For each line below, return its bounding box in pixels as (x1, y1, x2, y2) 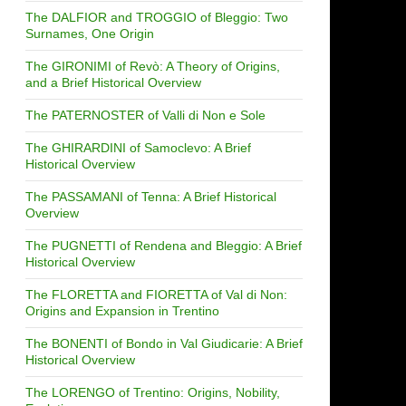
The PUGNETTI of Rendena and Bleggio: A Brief (25, 237, 302, 253)
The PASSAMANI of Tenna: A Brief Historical (25, 188, 276, 204)
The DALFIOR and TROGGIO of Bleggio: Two (25, 9, 288, 24)
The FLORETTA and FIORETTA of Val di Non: (25, 286, 287, 302)
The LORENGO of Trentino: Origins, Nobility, (25, 384, 280, 400)
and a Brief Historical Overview (25, 74, 201, 90)
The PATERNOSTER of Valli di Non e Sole (25, 107, 266, 122)
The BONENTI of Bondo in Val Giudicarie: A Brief (25, 335, 303, 351)
